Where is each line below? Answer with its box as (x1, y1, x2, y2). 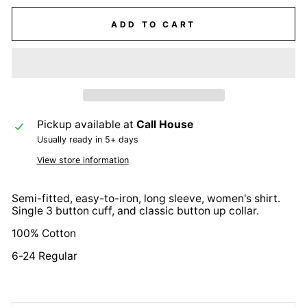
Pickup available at (36, 117, 136, 131)
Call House (136, 117, 193, 131)
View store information (36, 154, 129, 165)
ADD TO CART (111, 19, 196, 29)
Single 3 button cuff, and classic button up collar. (12, 204, 259, 217)
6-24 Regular (12, 249, 77, 262)
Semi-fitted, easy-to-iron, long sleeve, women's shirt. (12, 191, 280, 205)
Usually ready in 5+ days (36, 134, 138, 145)
